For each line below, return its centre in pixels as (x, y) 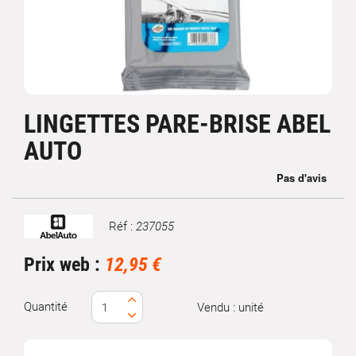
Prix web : (64, 265)
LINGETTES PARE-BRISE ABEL (177, 124)
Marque (43, 233)
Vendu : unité (230, 307)
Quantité (46, 307)
